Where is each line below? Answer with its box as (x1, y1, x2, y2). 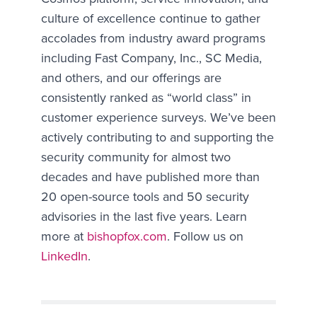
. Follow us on (166, 227, 243, 245)
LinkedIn (40, 247, 88, 265)
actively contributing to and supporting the (40, 128, 274, 146)
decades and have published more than (40, 168, 260, 185)
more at (40, 227, 87, 245)
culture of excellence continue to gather (40, 9, 260, 27)
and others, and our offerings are (40, 69, 221, 86)
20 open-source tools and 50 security (40, 188, 249, 205)
